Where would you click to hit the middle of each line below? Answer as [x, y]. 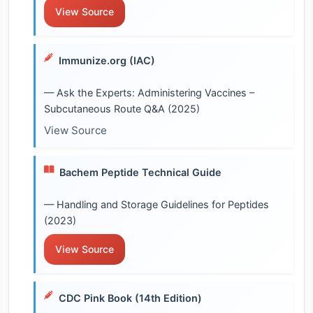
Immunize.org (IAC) [107, 60]
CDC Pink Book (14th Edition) [130, 298]
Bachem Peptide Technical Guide [140, 172]
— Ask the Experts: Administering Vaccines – [149, 92]
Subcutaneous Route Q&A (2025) [122, 108]
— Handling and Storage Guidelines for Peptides [156, 204]
